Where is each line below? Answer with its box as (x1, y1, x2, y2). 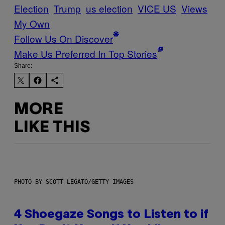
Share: (14, 62, 32, 69)
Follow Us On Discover (14, 31, 113, 45)
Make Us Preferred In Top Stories (14, 46, 157, 60)
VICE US (138, 1, 176, 15)
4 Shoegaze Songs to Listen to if (14, 209, 208, 220)
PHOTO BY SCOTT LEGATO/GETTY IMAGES (14, 178, 134, 185)
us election (86, 1, 133, 15)
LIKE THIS (14, 121, 90, 136)
